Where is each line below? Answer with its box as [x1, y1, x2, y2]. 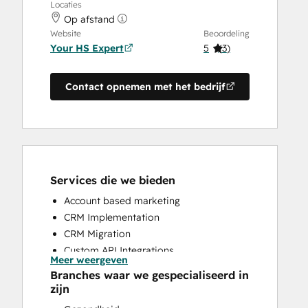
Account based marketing [64, 195, 180, 207]
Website [50, 28, 81, 38]
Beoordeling [203, 28, 250, 38]
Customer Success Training [64, 277, 186, 289]
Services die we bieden [50, 173, 175, 187]
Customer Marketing [64, 261, 156, 273]
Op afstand [64, 13, 115, 25]
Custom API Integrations [64, 244, 174, 256]
